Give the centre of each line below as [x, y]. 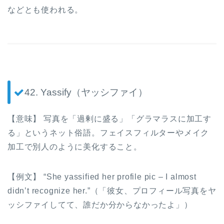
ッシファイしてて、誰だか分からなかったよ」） [100, 205]
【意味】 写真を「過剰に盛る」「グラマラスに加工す [109, 119]
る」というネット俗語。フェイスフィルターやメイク [108, 133]
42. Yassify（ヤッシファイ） [86, 92]
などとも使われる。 [45, 9]
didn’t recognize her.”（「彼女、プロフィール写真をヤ [112, 191]
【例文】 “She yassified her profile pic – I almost [102, 177]
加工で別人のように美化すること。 [75, 147]
